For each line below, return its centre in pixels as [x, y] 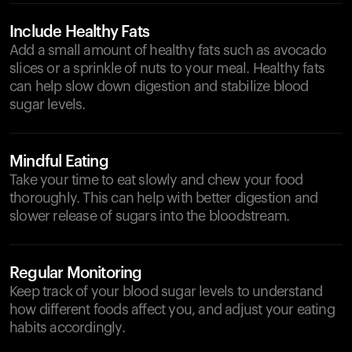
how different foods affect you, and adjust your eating [172, 310]
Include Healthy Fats [79, 32]
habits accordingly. [67, 328]
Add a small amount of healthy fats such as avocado [168, 50]
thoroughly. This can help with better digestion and [164, 198]
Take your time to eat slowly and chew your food [156, 180]
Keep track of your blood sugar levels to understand [166, 291]
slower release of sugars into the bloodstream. [150, 216]
